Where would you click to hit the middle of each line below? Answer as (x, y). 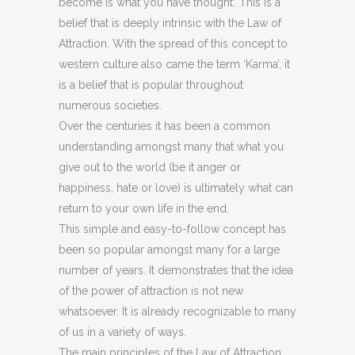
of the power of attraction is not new (151, 291)
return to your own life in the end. (144, 208)
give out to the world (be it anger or (150, 167)
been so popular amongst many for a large (169, 250)
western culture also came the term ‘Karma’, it (174, 64)
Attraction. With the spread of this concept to (173, 44)
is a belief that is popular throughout (151, 85)
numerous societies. (110, 105)
